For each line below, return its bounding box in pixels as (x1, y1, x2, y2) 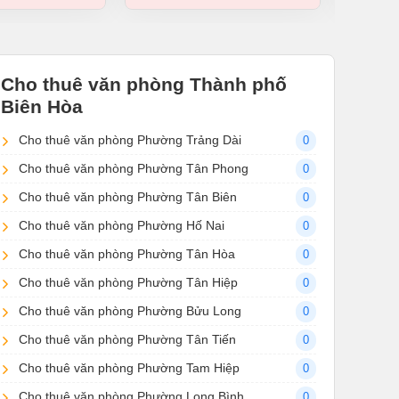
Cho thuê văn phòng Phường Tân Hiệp (19, 275, 238, 290)
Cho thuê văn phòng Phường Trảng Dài (19, 133, 241, 148)
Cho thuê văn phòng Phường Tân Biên (19, 190, 237, 205)
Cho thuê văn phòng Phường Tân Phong (19, 161, 248, 176)
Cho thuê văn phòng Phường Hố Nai (19, 218, 224, 233)
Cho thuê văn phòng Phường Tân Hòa (19, 247, 235, 262)
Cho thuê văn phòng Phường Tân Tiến (19, 332, 236, 347)
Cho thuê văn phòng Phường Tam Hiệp (19, 361, 240, 376)
